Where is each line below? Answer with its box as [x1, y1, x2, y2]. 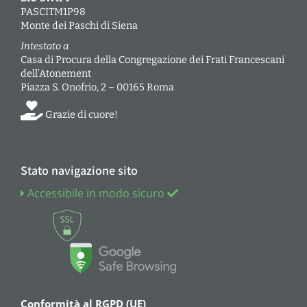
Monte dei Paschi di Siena [21, 19, 138, 32]
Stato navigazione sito [21, 162, 138, 178]
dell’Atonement [21, 66, 91, 79]
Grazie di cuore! [43, 108, 118, 121]
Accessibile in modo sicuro [25, 185, 167, 201]
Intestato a [21, 39, 69, 52]
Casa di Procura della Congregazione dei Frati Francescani [21, 53, 284, 66]
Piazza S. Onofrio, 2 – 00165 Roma [21, 80, 174, 93]
